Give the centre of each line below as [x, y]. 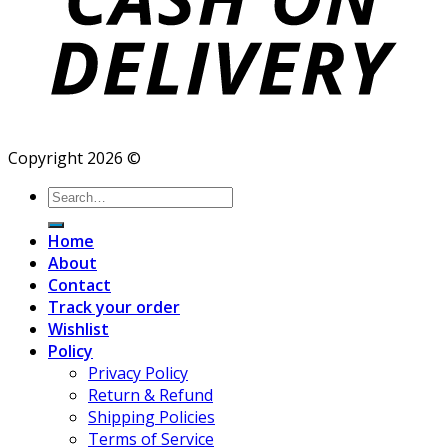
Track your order [114, 306]
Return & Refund [150, 394]
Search [72, 194]
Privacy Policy [138, 372]
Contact [79, 284]
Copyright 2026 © [74, 157]
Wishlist [78, 328]
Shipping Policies [151, 416]
